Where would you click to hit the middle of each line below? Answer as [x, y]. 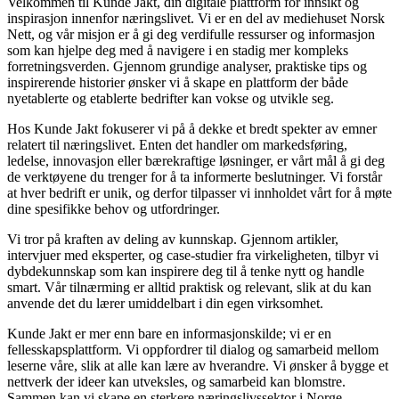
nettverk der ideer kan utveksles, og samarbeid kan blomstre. [176, 381]
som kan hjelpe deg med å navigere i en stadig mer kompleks [178, 50]
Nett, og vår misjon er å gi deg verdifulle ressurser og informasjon [191, 34]
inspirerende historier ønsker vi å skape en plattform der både [178, 82]
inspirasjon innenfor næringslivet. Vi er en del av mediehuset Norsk [196, 18]
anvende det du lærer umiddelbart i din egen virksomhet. [165, 303]
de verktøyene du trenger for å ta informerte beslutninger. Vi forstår [195, 176]
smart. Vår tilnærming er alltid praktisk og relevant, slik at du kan [189, 287]
